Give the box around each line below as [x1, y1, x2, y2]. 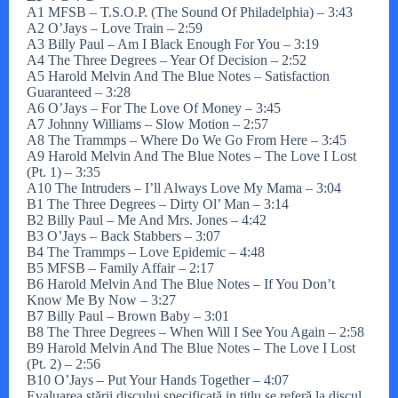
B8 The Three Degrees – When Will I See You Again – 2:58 [27, 323, 364, 339]
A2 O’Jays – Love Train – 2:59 [27, 20, 203, 36]
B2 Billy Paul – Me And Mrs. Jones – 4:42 [27, 211, 267, 227]
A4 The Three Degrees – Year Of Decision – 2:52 [27, 52, 306, 68]
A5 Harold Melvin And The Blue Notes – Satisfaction [27, 68, 330, 84]
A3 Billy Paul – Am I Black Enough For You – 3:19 [27, 36, 319, 52]
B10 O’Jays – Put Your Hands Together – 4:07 [27, 371, 289, 387]
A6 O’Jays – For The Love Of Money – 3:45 [27, 99, 281, 115]
